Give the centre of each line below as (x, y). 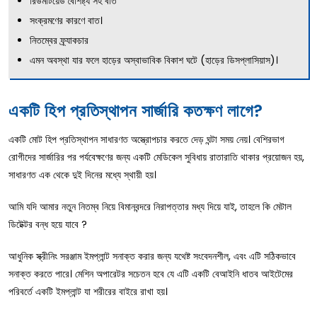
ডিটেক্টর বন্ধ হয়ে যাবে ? (48, 224)
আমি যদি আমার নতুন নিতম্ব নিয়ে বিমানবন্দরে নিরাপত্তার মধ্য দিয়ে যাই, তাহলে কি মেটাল (150, 206)
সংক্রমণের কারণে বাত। (66, 20)
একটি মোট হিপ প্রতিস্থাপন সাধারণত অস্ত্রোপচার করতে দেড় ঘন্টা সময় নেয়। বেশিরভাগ (146, 139)
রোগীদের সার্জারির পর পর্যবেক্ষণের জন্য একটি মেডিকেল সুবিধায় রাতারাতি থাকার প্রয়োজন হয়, (156, 157)
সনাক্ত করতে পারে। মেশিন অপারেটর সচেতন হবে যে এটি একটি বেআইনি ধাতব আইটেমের (151, 273)
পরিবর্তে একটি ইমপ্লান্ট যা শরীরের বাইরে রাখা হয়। (88, 291)
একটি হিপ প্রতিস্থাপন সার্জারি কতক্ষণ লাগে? (136, 110)
